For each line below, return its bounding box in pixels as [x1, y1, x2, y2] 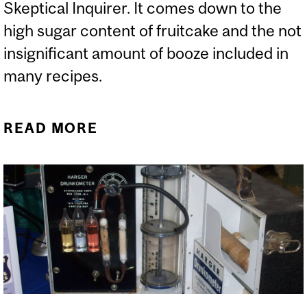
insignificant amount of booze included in [3, 44, 288, 63]
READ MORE [3, 119, 99, 136]
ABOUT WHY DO [140, 119, 265, 136]
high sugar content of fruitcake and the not [3, 21, 302, 40]
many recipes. [3, 66, 102, 86]
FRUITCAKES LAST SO [116, 143, 288, 160]
